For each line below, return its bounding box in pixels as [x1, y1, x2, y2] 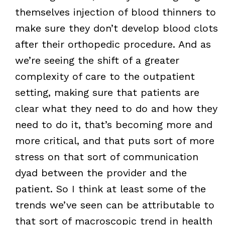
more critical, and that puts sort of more [15, 134, 214, 147]
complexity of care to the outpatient [15, 70, 195, 82]
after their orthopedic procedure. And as [15, 38, 211, 50]
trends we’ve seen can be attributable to [15, 198, 214, 211]
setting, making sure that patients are [15, 86, 199, 98]
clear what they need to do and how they [15, 102, 217, 115]
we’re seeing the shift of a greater [15, 54, 179, 66]
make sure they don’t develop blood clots [15, 22, 218, 34]
